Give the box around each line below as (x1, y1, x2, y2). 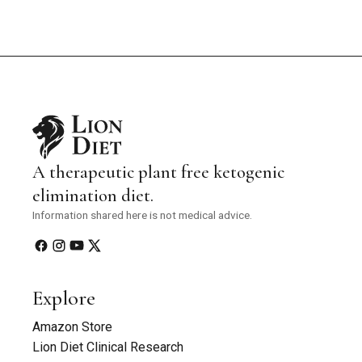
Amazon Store (32, 318, 112, 335)
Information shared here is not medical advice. (32, 208, 252, 221)
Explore (32, 284, 95, 310)
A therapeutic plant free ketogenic (32, 160, 284, 183)
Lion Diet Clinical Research (32, 339, 183, 355)
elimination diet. (32, 183, 154, 206)
